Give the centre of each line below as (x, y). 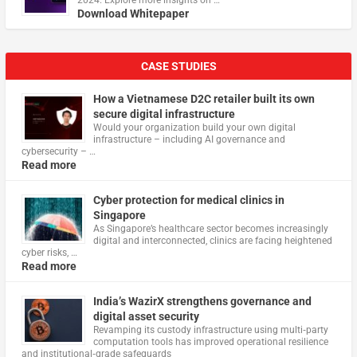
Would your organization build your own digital (194, 128)
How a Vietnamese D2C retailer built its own (204, 99)
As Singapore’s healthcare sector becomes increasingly (210, 229)
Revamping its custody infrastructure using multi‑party (210, 330)
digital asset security (146, 317)
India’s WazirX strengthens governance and (202, 302)
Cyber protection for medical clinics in (188, 200)
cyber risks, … (49, 253)
